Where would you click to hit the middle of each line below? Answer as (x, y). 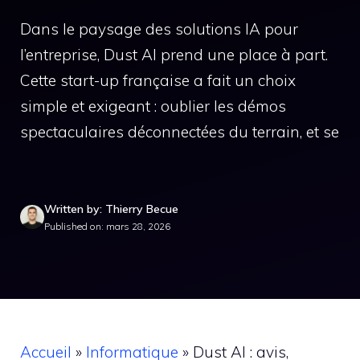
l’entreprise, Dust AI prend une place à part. (174, 55)
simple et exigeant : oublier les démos (153, 106)
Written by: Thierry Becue (111, 209)
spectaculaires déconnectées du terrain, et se (180, 132)
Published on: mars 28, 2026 (107, 226)
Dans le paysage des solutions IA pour (159, 29)
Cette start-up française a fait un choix (158, 80)
